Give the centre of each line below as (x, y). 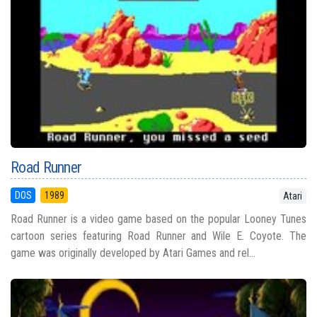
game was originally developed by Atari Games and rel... (133, 253)
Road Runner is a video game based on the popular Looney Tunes (158, 219)
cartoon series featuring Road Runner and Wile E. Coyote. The (158, 236)
